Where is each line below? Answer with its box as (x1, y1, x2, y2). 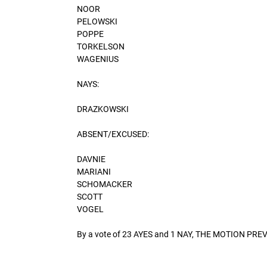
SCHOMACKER (77, 179, 132, 189)
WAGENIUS (77, 54, 119, 64)
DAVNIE (77, 154, 105, 164)
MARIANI (77, 166, 111, 176)
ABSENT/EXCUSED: (77, 129, 149, 139)
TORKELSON (77, 41, 125, 51)
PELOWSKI (77, 16, 117, 26)
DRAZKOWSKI (77, 104, 129, 114)
